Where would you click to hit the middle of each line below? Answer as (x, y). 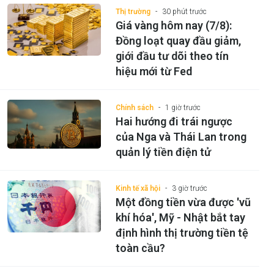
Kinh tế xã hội (138, 188)
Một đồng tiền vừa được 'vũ (183, 202)
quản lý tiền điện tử (163, 152)
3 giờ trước (189, 188)
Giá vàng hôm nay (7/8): (173, 25)
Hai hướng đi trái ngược (174, 121)
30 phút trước (184, 11)
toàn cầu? (140, 248)
